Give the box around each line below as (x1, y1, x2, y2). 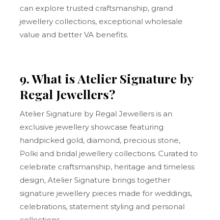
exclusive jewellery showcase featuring (20, 122, 164, 132)
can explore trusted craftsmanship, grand (20, 3, 173, 13)
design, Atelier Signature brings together (20, 175, 171, 185)
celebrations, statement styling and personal (20, 202, 185, 211)
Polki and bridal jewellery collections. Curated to (20, 149, 198, 158)
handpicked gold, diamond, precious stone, (20, 136, 181, 145)
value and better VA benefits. (20, 30, 129, 39)
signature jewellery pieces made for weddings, (20, 189, 192, 198)
